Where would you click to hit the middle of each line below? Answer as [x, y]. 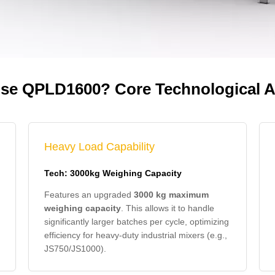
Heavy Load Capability [99, 147]
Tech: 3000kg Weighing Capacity [113, 173]
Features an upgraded [89, 195]
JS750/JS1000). [75, 249]
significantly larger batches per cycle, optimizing [137, 222]
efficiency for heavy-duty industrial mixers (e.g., [136, 235]
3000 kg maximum [171, 195]
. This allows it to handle [168, 208]
